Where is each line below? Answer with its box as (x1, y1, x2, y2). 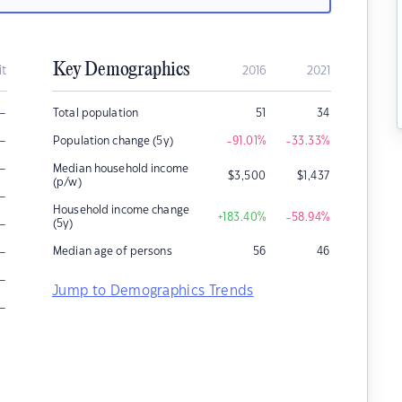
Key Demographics (53, 59, 189, 81)
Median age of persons (53, 246, 172, 257)
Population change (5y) (53, 135, 173, 146)
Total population (53, 108, 139, 118)
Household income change (53, 205, 189, 215)
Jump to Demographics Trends (52, 284, 254, 298)
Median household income (53, 163, 188, 174)
